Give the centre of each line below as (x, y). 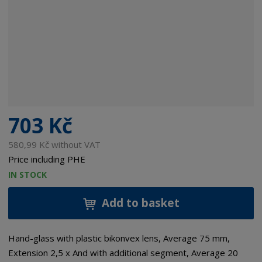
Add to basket (140, 203)
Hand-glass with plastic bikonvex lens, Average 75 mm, (119, 238)
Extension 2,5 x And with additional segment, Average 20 (123, 253)
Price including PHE (47, 159)
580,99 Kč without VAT (55, 144)
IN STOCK (28, 175)
